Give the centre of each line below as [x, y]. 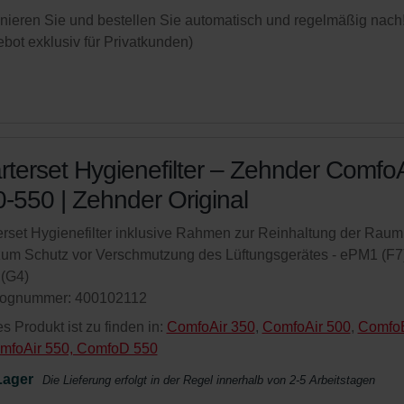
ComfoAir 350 [211, 327]
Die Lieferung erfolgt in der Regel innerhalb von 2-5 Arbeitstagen [208, 380]
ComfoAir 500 [306, 327]
